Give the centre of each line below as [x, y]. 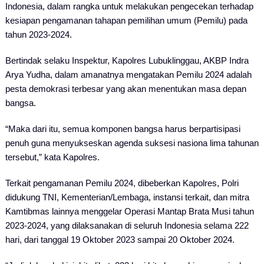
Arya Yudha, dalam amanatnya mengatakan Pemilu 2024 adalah [128, 75]
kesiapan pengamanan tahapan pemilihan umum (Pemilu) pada [126, 20]
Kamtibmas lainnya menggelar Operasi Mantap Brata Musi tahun [129, 211]
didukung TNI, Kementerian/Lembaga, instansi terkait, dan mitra [127, 197]
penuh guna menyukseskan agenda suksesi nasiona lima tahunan [132, 143]
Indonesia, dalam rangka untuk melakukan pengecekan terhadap [129, 6]
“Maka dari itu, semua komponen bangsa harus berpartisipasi [123, 129]
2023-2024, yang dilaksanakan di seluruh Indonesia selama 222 [127, 225]
